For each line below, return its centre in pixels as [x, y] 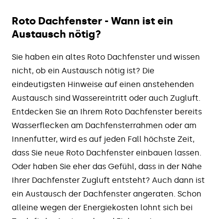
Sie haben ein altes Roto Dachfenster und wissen [106, 57]
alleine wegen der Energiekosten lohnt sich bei [102, 208]
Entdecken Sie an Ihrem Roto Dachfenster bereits [107, 112]
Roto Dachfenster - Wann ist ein [92, 21]
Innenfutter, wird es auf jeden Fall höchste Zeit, [103, 139]
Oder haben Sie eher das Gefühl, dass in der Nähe [107, 166]
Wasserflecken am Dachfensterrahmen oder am [104, 125]
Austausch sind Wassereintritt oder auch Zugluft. [106, 98]
